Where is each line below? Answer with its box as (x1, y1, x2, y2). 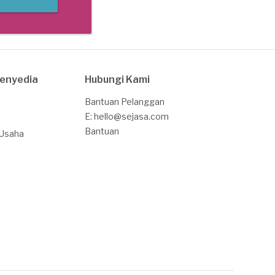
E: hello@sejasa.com (84, 110, 169, 122)
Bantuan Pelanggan (84, 96, 165, 107)
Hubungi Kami (84, 73, 150, 85)
